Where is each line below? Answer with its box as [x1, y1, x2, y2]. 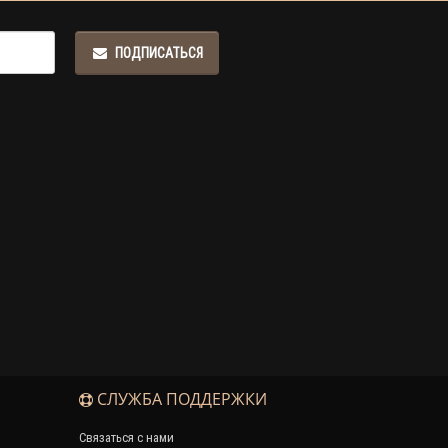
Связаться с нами [78, 428, 174, 446]
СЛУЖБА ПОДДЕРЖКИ [92, 387, 267, 410]
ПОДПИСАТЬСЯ [114, 43, 203, 62]
